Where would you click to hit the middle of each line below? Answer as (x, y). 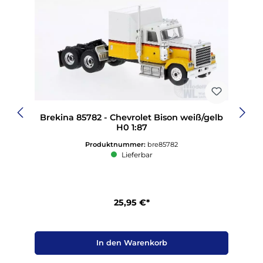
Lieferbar (136, 155)
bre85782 (163, 145)
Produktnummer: (116, 145)
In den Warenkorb (131, 243)
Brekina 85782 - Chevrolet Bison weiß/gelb (131, 117)
